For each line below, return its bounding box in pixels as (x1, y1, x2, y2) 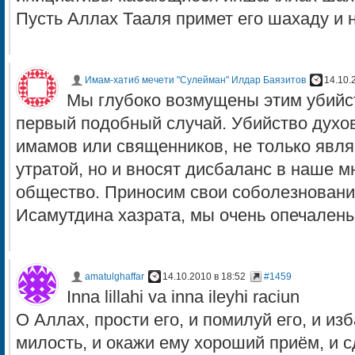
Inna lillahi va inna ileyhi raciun (67, 288, 300, 307)
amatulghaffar (85, 271, 144, 282)
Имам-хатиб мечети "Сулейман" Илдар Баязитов (85, 74, 306, 86)
